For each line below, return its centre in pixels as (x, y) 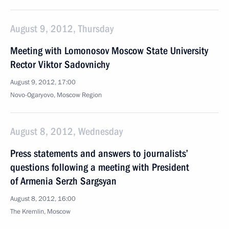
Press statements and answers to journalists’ (99, 153)
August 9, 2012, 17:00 (43, 82)
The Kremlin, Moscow (40, 212)
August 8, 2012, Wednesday (66, 131)
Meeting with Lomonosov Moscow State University (109, 51)
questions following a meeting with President (100, 167)
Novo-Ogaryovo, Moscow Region (56, 95)
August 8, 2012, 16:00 (43, 199)
